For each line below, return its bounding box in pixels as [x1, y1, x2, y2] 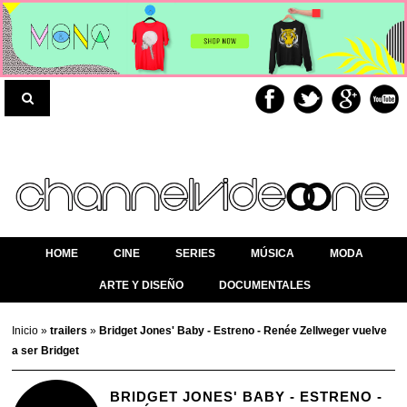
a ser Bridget [12, 344, 80, 358]
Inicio [12, 324, 42, 338]
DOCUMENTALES [218, 279, 311, 293]
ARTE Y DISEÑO [98, 279, 184, 293]
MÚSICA [251, 247, 294, 261]
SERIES [175, 247, 215, 261]
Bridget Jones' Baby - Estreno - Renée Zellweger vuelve [99, 324, 388, 338]
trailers [50, 324, 91, 338]
